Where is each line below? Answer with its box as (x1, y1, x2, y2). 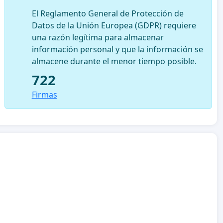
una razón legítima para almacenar (31, 31, 164, 43)
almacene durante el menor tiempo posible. (31, 55, 197, 67)
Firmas (31, 89, 57, 100)
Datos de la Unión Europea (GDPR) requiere (31, 19, 196, 31)
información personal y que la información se (31, 43, 203, 55)
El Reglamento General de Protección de (31, 7, 184, 19)
